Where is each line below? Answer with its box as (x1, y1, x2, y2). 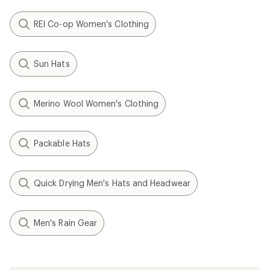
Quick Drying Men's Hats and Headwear (34, 178, 190, 188)
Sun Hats (34, 58, 70, 69)
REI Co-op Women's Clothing (34, 19, 149, 29)
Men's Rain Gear (34, 218, 98, 228)
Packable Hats (34, 138, 91, 148)
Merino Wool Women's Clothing (34, 98, 159, 108)
